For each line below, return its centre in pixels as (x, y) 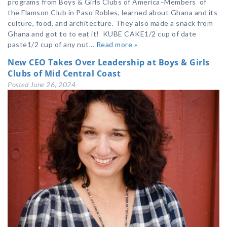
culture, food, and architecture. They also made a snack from (110, 23)
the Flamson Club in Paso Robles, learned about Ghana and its (112, 13)
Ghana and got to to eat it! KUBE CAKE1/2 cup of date (102, 34)
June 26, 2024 (53, 85)
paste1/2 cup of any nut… (52, 45)
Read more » (117, 45)
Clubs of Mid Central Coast (64, 74)
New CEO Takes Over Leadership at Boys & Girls (109, 63)
